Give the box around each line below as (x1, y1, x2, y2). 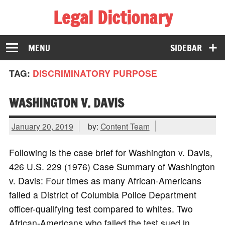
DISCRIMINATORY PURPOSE (32, 67, 157, 80)
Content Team (100, 120, 150, 132)
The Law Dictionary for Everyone (9, 28, 140, 41)
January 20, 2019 (11, 120, 73, 132)
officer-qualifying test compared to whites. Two (9, 202, 193, 215)
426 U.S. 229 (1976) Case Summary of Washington (9, 160, 215, 173)
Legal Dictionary (53, 5, 172, 30)
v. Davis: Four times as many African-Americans (9, 174, 201, 187)
